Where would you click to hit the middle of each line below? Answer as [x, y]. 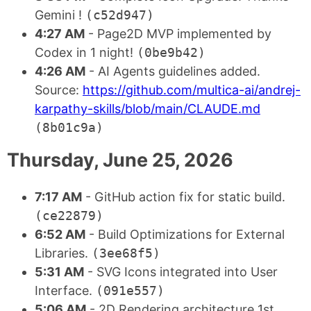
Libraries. [63, 253]
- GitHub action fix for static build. [184, 196]
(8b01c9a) [69, 128]
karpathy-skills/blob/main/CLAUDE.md [148, 109]
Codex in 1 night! [86, 53]
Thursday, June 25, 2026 [120, 160]
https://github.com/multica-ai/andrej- [192, 90]
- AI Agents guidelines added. [173, 72]
